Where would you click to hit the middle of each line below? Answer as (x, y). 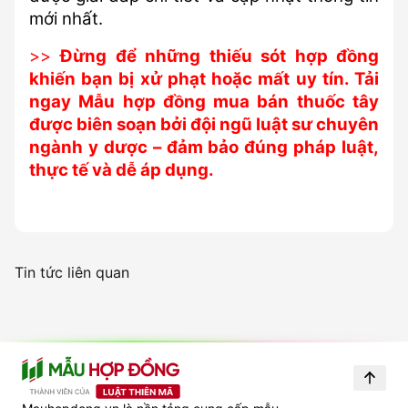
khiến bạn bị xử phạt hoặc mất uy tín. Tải (204, 79)
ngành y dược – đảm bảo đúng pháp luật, (204, 147)
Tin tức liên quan (72, 272)
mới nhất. (66, 19)
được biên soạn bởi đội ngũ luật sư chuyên (204, 124)
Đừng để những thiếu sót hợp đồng (220, 56)
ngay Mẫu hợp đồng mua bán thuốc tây (204, 102)
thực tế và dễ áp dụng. (122, 170)
